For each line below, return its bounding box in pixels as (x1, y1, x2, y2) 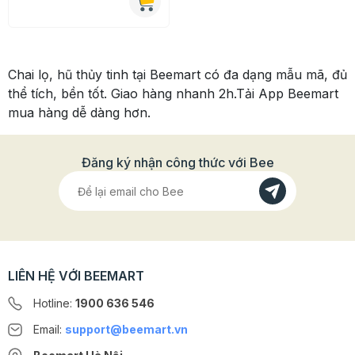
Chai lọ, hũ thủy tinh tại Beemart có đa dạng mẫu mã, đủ (8, 67, 347, 82)
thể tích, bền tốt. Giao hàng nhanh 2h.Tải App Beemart (8, 86, 338, 101)
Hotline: (33, 296, 75, 310)
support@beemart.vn (65, 323, 188, 336)
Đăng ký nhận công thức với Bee (81, 155, 274, 170)
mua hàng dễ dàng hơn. (8, 105, 151, 120)
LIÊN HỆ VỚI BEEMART (8, 268, 144, 284)
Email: (33, 323, 65, 336)
